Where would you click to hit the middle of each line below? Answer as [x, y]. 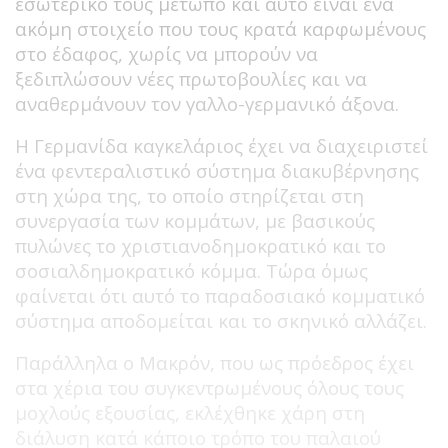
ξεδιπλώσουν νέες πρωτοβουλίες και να [191, 78]
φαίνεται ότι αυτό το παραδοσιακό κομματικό [220, 295]
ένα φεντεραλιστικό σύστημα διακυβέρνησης [217, 170]
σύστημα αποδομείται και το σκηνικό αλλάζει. [221, 320]
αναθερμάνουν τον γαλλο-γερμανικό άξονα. [207, 103]
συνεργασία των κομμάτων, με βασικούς [195, 220]
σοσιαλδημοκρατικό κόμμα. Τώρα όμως [191, 270]
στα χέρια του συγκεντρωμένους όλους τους [209, 387]
